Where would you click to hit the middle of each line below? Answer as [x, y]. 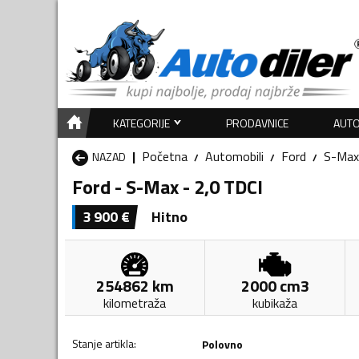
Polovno [222, 344]
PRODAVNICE [258, 123]
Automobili [234, 156]
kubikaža [275, 303]
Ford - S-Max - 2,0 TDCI [167, 186]
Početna [165, 156]
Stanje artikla [103, 343]
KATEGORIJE [141, 123]
